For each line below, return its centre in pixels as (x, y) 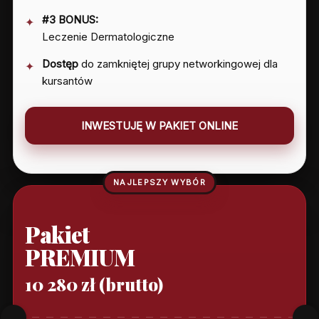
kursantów (67, 80)
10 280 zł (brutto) (94, 284)
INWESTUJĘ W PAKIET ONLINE (159, 125)
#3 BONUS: (70, 19)
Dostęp (60, 63)
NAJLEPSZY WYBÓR (159, 182)
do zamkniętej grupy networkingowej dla (178, 63)
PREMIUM (80, 256)
